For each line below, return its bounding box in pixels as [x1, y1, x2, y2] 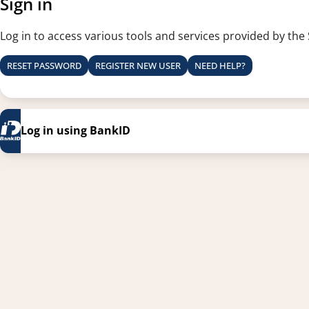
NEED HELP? [195, 59, 246, 72]
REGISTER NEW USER [95, 59, 181, 72]
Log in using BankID [21, 123, 130, 139]
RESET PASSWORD [7, 59, 81, 72]
